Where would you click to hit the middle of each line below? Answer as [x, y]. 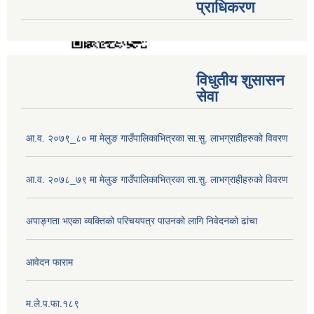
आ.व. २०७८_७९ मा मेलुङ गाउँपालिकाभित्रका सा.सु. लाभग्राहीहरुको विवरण [157, 180]
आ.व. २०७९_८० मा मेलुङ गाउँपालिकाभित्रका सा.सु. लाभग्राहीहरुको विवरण [157, 138]
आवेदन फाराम [49, 262]
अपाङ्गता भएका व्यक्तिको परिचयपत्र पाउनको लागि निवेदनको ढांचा [142, 221]
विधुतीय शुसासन [240, 81]
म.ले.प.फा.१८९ [53, 304]
